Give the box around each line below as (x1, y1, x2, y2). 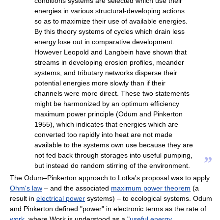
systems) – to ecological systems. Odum (85, 194, 212, 202)
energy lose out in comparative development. (34, 37, 174, 46)
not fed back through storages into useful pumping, (34, 151, 192, 159)
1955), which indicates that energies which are (34, 120, 178, 128)
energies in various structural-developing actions (34, 6, 185, 15)
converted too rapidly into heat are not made (34, 130, 172, 138)
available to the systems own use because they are (34, 140, 193, 149)
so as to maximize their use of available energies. (34, 17, 188, 25)
